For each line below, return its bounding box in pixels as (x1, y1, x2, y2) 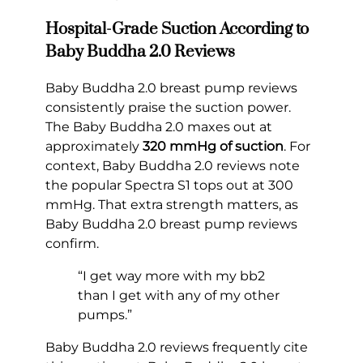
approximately (45, 138, 143, 154)
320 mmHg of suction (143, 138, 284, 154)
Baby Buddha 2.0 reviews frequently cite (45, 339, 308, 355)
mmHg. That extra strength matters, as (45, 196, 298, 212)
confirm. (45, 235, 99, 251)
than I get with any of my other (78, 287, 280, 303)
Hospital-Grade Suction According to (45, 19, 309, 41)
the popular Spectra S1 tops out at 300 (45, 177, 293, 193)
